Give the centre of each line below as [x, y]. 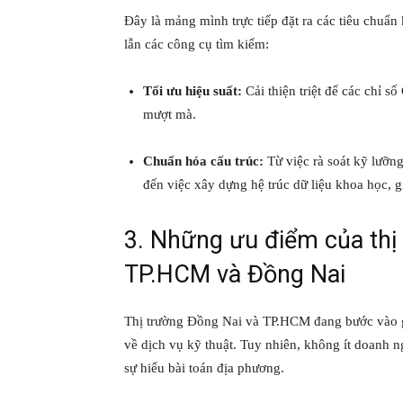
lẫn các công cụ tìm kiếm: [197, 45]
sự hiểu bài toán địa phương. [204, 368]
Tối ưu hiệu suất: [193, 91]
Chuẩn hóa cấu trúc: [203, 161]
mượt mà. [170, 115]
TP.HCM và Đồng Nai [235, 275]
